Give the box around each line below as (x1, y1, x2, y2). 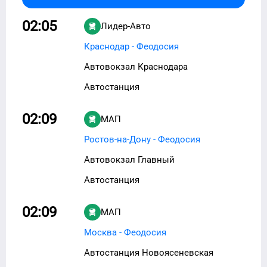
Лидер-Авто (101, 20, 151, 32)
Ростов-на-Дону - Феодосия (84, 133, 200, 145)
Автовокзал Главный (84, 154, 175, 165)
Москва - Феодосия (84, 226, 166, 238)
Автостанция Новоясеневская (84, 247, 213, 258)
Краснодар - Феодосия (84, 41, 179, 52)
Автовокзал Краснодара (84, 61, 188, 72)
